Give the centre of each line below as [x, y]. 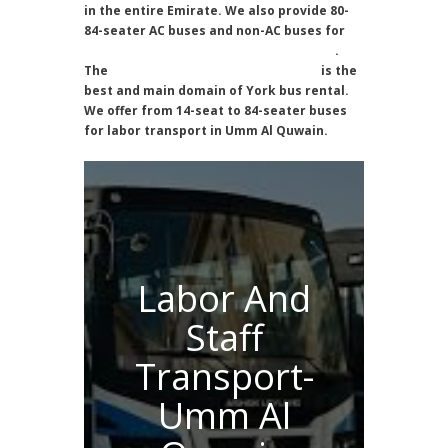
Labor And [224, 298]
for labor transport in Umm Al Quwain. [206, 130]
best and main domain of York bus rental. [216, 90]
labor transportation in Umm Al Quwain [209, 50]
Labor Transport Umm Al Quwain [214, 70]
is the [337, 70]
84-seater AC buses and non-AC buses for [214, 30]
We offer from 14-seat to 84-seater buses [215, 110]
